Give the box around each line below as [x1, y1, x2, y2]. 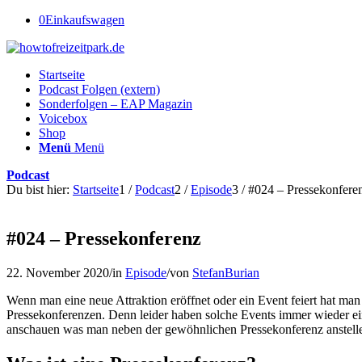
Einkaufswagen [45, 13, 124, 27]
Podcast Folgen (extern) [39, 82, 160, 96]
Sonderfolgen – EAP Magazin [39, 97, 192, 111]
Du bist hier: [6, 183, 69, 196]
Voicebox [39, 112, 87, 125]
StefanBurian [192, 265, 259, 280]
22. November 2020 [6, 265, 109, 280]
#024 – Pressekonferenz [6, 227, 201, 249]
